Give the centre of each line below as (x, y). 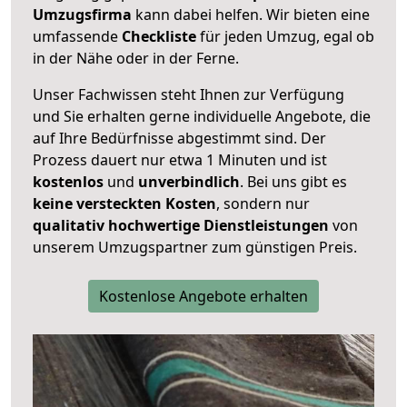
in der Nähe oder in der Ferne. (136, 58)
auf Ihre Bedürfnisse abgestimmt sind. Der (179, 138)
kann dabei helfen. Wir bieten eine (251, 14)
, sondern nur (263, 203)
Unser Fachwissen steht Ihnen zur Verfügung (189, 94)
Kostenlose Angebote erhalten (203, 296)
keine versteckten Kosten (124, 203)
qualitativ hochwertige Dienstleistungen (181, 225)
